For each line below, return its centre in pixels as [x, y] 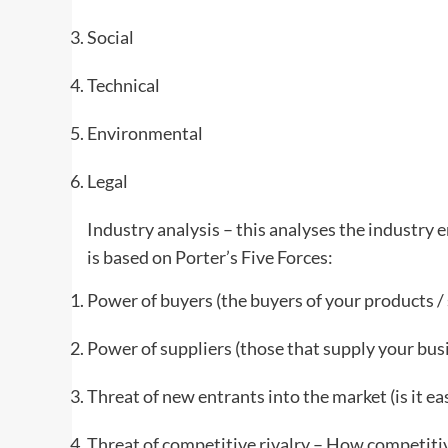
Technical [123, 85]
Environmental [145, 133]
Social [110, 37]
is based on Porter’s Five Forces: [210, 257]
